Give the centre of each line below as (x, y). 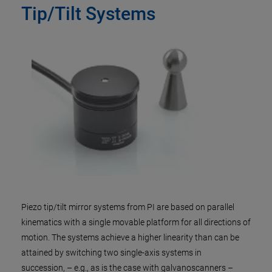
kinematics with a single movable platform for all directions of (136, 222)
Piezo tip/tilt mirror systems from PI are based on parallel (128, 207)
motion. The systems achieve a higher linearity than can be (130, 237)
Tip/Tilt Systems (88, 14)
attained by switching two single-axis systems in (111, 253)
